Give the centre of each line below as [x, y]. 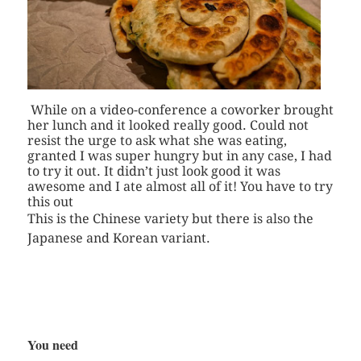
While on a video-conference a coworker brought [180, 110]
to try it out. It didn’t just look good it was [154, 172]
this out [50, 202]
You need [54, 345]
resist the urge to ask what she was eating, [157, 141]
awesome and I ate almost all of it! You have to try [180, 187]
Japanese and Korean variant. [118, 239]
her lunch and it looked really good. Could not [168, 126]
